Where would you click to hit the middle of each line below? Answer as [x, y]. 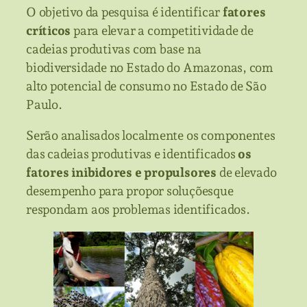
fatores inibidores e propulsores [123, 173]
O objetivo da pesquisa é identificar [124, 12]
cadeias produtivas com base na [114, 49]
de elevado [248, 173]
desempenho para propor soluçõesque [130, 191]
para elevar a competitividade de [163, 30]
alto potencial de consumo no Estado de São [146, 86]
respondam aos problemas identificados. [138, 210]
